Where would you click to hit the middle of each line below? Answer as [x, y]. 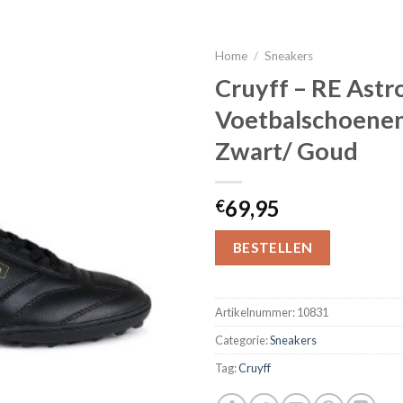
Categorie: [242, 340]
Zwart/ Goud [287, 150]
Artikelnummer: [256, 313]
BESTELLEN [273, 247]
